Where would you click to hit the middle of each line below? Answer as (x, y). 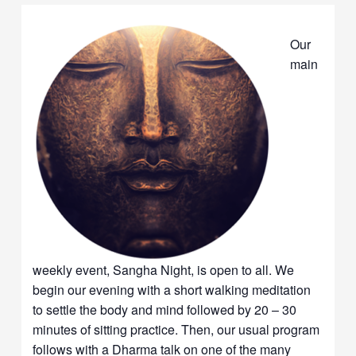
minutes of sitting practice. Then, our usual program (176, 329)
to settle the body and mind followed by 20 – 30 (165, 309)
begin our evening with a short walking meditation (172, 289)
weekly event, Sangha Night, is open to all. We (164, 269)
